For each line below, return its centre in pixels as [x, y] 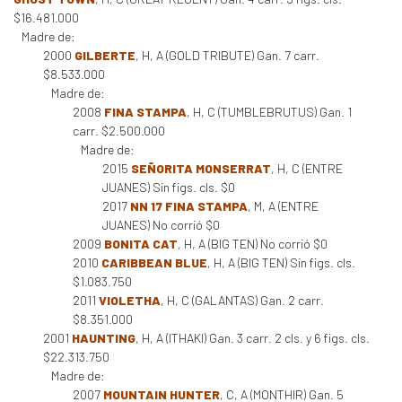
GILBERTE [105, 55]
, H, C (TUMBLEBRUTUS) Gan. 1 [269, 112]
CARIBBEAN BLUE [154, 262]
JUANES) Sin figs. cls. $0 [169, 187]
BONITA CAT [141, 244]
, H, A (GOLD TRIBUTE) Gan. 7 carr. [227, 55]
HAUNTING [104, 338]
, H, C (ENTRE [307, 168]
